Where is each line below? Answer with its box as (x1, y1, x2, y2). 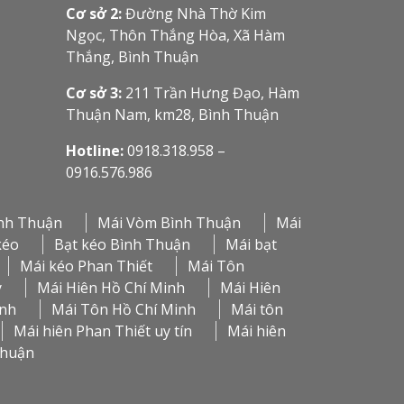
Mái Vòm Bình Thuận (97, 213, 241, 234)
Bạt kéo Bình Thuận (54, 234, 190, 255)
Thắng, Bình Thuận (65, 47, 198, 68)
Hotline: (65, 141, 124, 161)
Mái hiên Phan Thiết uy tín (14, 321, 192, 342)
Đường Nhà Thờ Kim (124, 4, 266, 24)
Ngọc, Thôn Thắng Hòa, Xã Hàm (65, 25, 285, 46)
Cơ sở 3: (65, 83, 122, 104)
